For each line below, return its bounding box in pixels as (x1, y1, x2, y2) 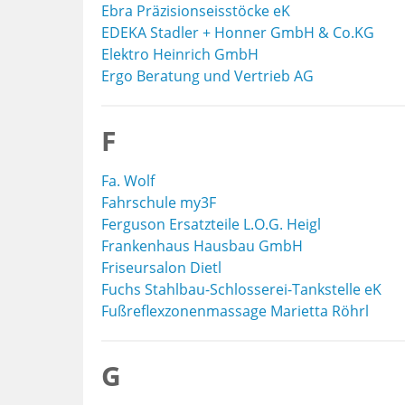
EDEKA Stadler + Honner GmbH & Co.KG (101, 23, 374, 42)
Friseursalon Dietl (101, 258, 221, 278)
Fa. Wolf (101, 171, 155, 191)
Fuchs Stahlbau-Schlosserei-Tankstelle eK (101, 279, 381, 299)
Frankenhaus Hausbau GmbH (101, 236, 303, 256)
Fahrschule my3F (101, 193, 216, 212)
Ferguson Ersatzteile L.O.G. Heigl (101, 214, 321, 234)
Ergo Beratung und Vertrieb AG (101, 66, 314, 86)
